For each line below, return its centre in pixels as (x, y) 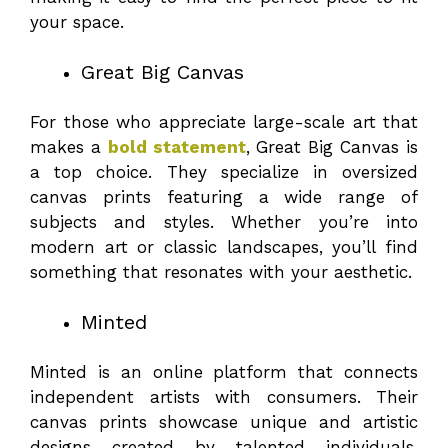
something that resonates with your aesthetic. (221, 271)
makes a (69, 146)
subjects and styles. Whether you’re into (224, 221)
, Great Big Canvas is (332, 146)
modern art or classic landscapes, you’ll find (224, 246)
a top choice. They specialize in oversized (224, 171)
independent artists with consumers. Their (224, 396)
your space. (77, 21)
